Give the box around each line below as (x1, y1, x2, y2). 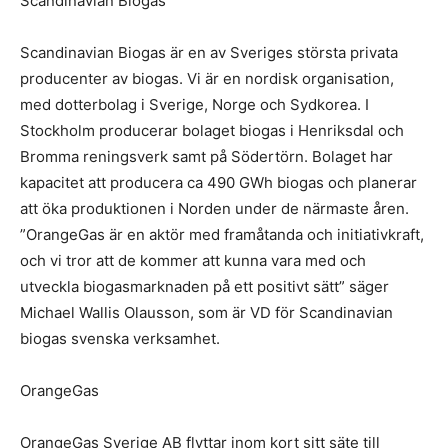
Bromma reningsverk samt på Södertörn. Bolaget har (20, 146, 393, 166)
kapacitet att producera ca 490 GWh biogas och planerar (20, 172, 417, 192)
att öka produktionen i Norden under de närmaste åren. (20, 198, 409, 218)
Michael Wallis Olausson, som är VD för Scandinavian (20, 302, 393, 322)
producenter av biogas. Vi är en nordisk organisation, (20, 68, 394, 88)
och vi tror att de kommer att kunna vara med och (20, 250, 366, 270)
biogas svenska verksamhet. (20, 328, 220, 348)
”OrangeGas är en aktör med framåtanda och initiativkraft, (20, 224, 424, 244)
